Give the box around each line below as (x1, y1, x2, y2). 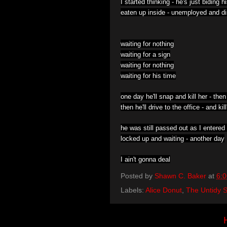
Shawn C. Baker (155, 172, 206, 180)
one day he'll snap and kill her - (121, 93, 213, 101)
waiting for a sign (121, 51, 170, 59)
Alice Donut (145, 186, 182, 194)
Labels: (121, 186, 145, 194)
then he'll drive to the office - (121, 103, 206, 111)
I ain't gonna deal (121, 156, 170, 164)
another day (190, 135, 224, 143)
